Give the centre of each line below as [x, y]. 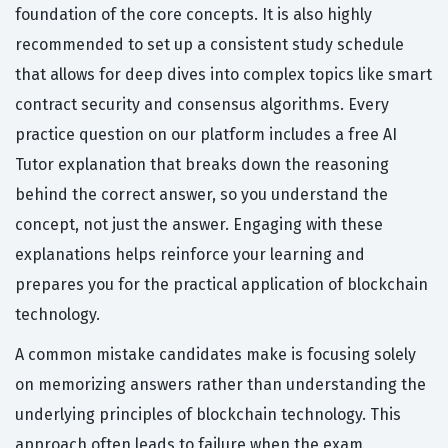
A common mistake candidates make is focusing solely [215, 355]
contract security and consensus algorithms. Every [202, 105]
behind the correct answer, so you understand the [201, 195]
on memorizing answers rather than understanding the [220, 385]
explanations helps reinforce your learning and [190, 255]
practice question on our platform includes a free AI [206, 135]
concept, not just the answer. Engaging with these [199, 225]
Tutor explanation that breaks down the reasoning [202, 165]
